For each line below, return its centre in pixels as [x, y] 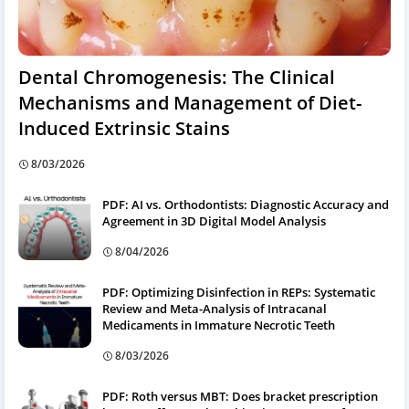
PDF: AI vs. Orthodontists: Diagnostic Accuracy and [246, 204]
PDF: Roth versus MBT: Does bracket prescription [240, 396]
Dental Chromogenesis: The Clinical [177, 77]
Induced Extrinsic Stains [124, 128]
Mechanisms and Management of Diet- [190, 102]
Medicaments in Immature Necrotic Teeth [219, 325]
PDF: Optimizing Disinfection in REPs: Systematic [239, 292]
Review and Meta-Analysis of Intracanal [215, 308]
